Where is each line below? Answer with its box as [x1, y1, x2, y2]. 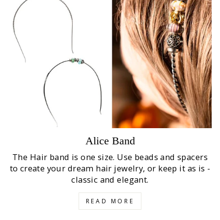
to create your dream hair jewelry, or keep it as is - [9, 163, 211, 174]
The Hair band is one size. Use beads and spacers [12, 151, 208, 163]
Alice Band [85, 135, 135, 147]
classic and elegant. [71, 174, 149, 186]
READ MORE [85, 197, 135, 206]
